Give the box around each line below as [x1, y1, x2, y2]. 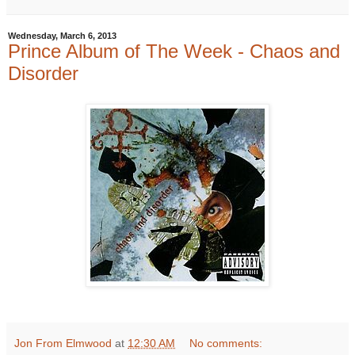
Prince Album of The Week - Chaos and [8, 40, 340, 63]
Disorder [8, 63, 78, 85]
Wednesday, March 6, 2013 [8, 31, 116, 41]
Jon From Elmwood [14, 337, 112, 349]
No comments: [189, 337, 263, 349]
